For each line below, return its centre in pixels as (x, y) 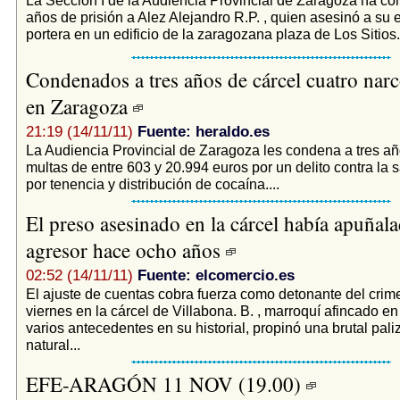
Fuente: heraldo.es (203, 131)
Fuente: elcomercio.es (216, 275)
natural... (53, 344)
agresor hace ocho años (125, 250)
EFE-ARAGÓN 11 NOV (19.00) (166, 383)
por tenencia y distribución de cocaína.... (152, 183)
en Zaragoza (79, 106)
